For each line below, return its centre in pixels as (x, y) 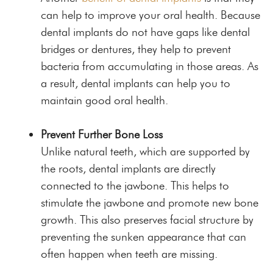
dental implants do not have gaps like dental (145, 32)
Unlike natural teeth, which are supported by (145, 151)
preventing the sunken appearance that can (144, 236)
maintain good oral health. (105, 100)
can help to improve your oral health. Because (151, 15)
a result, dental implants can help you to (136, 83)
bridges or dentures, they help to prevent (136, 49)
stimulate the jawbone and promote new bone (150, 202)
